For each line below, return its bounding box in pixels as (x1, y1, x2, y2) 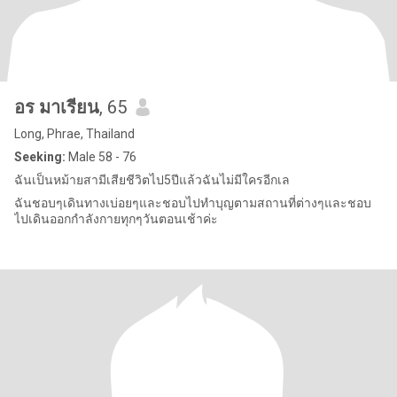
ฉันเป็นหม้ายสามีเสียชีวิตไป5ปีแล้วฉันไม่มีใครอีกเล (14, 173, 290, 187)
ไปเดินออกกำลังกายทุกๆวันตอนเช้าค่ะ (14, 212, 218, 226)
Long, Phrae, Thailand (14, 127, 135, 141)
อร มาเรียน (39, 97, 99, 118)
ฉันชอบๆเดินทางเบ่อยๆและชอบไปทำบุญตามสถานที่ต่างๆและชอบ (14, 196, 371, 210)
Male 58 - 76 (66, 150, 136, 164)
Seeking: (14, 150, 66, 164)
